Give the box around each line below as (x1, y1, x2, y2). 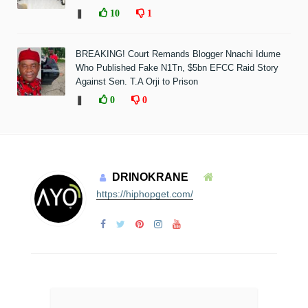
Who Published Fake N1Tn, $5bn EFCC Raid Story (76, 63, 278, 74)
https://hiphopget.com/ (96, 188, 193, 200)
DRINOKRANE (111, 171, 188, 184)
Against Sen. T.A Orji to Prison (76, 76, 198, 87)
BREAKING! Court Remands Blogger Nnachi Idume (76, 49, 280, 60)
